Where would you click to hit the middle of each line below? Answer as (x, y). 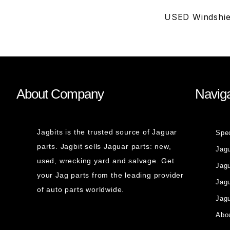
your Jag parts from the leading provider (111, 175)
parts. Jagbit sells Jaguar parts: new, (104, 146)
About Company (60, 94)
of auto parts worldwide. (81, 189)
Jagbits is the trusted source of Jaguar (107, 132)
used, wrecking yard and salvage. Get (106, 161)
